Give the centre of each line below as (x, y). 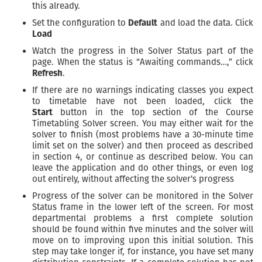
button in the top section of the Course (153, 113)
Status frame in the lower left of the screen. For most (143, 207)
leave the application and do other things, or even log (143, 168)
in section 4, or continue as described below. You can (143, 157)
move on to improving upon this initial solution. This (143, 241)
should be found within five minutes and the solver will (143, 230)
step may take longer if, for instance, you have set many (143, 252)
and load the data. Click (206, 23)
